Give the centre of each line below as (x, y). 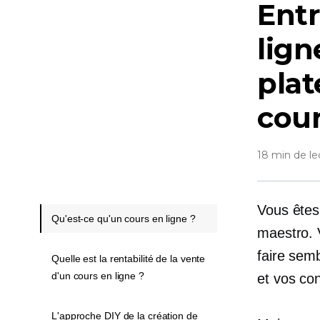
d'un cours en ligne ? (98, 276)
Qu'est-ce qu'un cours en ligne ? (124, 219)
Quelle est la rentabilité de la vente (129, 259)
